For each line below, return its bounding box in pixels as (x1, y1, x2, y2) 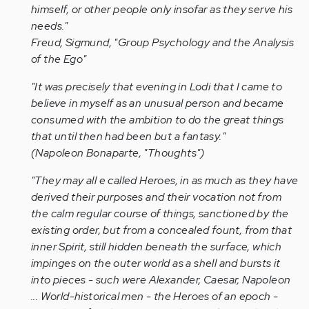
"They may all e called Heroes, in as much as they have (31, 173, 299, 188)
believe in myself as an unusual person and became (31, 96, 284, 110)
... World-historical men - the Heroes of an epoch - (31, 289, 279, 303)
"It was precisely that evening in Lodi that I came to (31, 79, 283, 94)
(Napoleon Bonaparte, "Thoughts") (31, 146, 205, 160)
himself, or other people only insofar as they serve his (31, 2, 292, 17)
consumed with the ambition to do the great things (31, 112, 284, 127)
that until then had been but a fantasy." (31, 129, 226, 143)
